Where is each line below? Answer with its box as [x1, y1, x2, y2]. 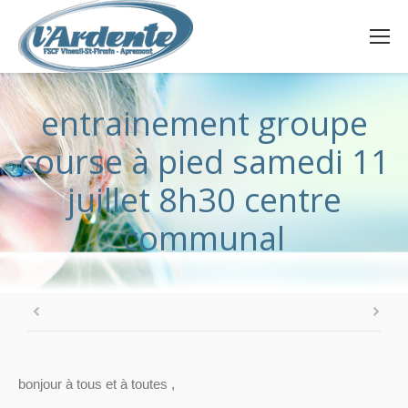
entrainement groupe [40, 101, 368, 146]
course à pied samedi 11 [18, 139, 390, 184]
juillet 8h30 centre [66, 178, 342, 222]
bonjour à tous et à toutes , [18, 376, 175, 392]
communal [123, 216, 285, 260]
